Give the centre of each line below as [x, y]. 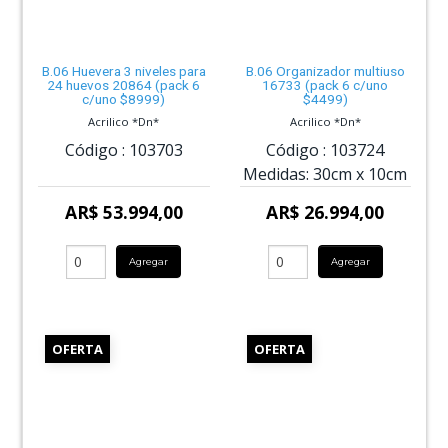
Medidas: [276, 173]
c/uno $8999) [124, 99]
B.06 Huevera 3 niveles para [123, 71]
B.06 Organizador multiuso [325, 71]
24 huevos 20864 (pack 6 [124, 85]
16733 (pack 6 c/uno [325, 85]
